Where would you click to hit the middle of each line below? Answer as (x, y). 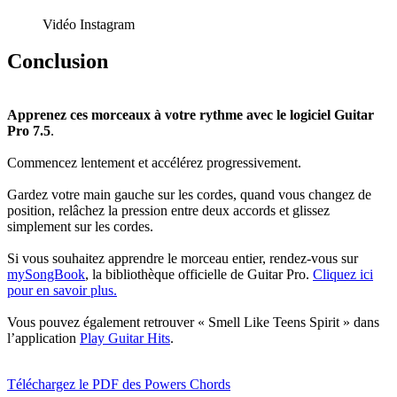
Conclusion (58, 62)
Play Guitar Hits (125, 339)
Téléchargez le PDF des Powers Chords (119, 385)
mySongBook (46, 275)
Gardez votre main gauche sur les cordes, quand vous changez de (189, 195)
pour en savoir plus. (62, 291)
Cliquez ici (343, 275)
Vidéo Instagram (89, 24)
